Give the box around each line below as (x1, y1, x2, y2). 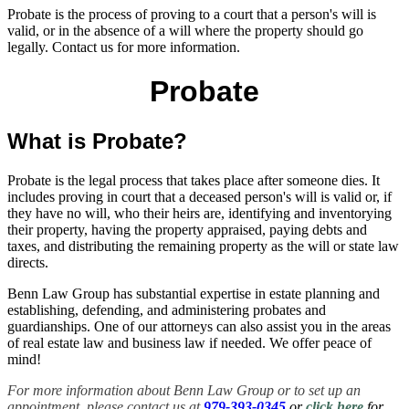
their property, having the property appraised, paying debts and (7, 221, 367, 237)
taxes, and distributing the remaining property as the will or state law (7, 237, 399, 254)
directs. (7, 254, 48, 270)
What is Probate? (7, 128, 187, 153)
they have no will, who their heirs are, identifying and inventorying (7, 204, 392, 221)
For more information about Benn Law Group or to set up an (7, 382, 361, 398)
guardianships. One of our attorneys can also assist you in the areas (7, 318, 391, 334)
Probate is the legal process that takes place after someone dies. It (7, 172, 380, 188)
